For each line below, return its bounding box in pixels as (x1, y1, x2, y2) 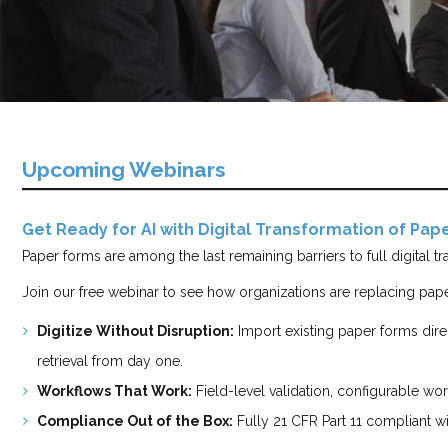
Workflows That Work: (37, 382, 192, 399)
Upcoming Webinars (22, 157, 226, 183)
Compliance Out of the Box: (37, 412, 233, 429)
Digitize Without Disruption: (37, 322, 234, 339)
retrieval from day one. (37, 352, 183, 369)
